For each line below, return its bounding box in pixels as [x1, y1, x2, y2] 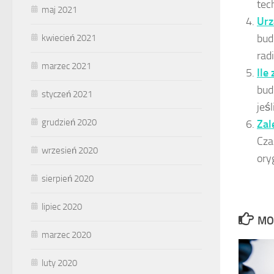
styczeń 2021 [42, 88, 92, 100]
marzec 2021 [42, 60, 91, 72]
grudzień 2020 [42, 116, 97, 128]
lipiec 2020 [42, 201, 82, 212]
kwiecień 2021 [42, 32, 96, 43]
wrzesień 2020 [42, 144, 98, 156]
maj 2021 [42, 4, 77, 15]
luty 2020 [42, 257, 77, 268]
